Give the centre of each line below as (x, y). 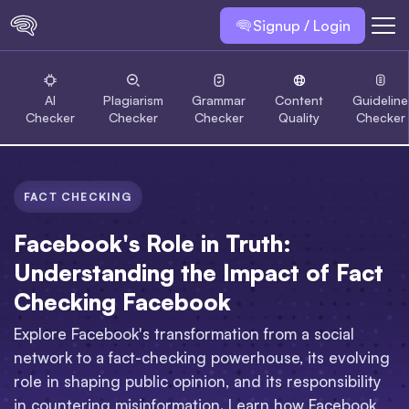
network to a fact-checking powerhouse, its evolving (202, 357)
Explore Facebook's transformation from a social (184, 333)
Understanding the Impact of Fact (199, 272)
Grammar (219, 100)
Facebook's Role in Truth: (152, 243)
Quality (299, 117)
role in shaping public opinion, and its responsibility (197, 381)
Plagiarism (133, 100)
